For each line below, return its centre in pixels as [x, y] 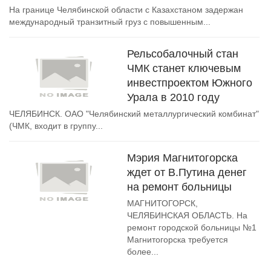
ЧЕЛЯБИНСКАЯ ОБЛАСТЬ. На [187, 215]
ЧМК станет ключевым [184, 68]
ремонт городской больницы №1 [192, 227]
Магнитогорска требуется [178, 240]
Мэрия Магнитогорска [182, 158]
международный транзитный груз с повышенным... [110, 22]
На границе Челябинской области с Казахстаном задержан [126, 10]
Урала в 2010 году [173, 97]
